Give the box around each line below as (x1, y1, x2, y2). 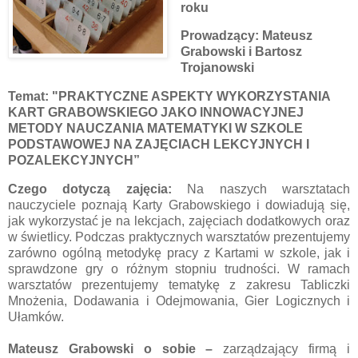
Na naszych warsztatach (187, 182, 351, 197)
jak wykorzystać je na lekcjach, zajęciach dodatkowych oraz (8, 214, 350, 229)
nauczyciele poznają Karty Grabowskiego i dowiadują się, (8, 198, 350, 213)
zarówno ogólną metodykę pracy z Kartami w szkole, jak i (8, 246, 350, 261)
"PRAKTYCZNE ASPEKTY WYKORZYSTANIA (52, 89, 330, 104)
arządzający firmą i (229, 342, 351, 356)
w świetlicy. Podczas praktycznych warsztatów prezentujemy (8, 230, 350, 245)
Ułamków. (8, 310, 64, 324)
